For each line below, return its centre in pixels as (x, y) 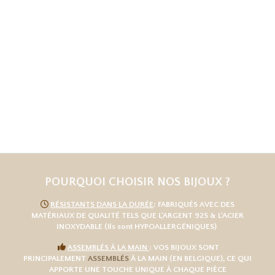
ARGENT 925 (185, 216)
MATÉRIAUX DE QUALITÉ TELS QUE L (96, 216)
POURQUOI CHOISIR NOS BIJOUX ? (137, 182)
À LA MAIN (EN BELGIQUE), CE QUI (191, 259)
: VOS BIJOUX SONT (184, 248)
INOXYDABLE (79, 227)
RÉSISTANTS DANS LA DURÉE (102, 205)
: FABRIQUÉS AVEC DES (194, 205)
